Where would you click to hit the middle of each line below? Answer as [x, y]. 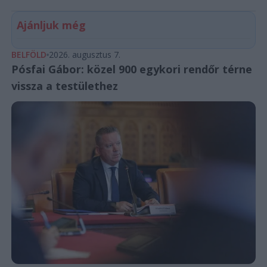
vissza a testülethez [64, 86]
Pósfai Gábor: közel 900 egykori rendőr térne [131, 69]
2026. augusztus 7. [84, 54]
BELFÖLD [29, 54]
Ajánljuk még [51, 25]
